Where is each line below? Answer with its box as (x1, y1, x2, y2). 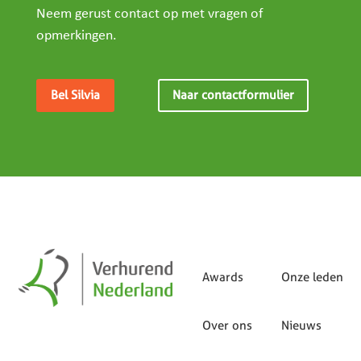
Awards (201, 269, 243, 284)
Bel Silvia (50, 87, 100, 102)
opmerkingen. (35, 27, 117, 44)
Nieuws (280, 317, 322, 333)
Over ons (201, 317, 252, 333)
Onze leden (280, 269, 343, 284)
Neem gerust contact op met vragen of (35, 6, 263, 22)
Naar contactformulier (172, 87, 295, 102)
